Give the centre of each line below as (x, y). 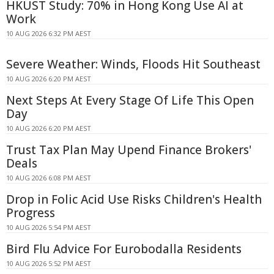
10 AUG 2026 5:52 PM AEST (49, 264)
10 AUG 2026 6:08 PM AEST (49, 178)
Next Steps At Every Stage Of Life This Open (130, 101)
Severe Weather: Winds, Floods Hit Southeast (133, 65)
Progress (31, 213)
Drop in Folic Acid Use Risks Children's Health (134, 200)
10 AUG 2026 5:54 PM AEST (49, 228)
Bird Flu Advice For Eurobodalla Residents (124, 249)
